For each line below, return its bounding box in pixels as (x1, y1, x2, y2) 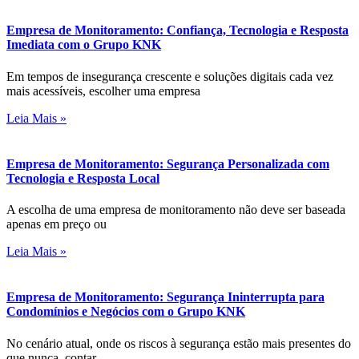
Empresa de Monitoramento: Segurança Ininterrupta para (6, 290, 325, 305)
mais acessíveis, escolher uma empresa (6, 83, 200, 98)
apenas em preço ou (6, 217, 107, 232)
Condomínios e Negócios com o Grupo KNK (6, 305, 245, 319)
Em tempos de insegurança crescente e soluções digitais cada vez (6, 69, 333, 83)
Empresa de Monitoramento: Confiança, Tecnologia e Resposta (6, 23, 349, 38)
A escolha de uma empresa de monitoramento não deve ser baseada (6, 203, 345, 217)
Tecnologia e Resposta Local (6, 171, 159, 185)
